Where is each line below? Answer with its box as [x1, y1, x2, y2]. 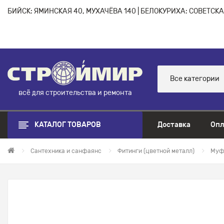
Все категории [170, 74, 219, 83]
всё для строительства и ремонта [18, 88, 132, 97]
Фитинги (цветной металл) [117, 147, 194, 154]
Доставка [157, 120, 190, 129]
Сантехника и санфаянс [30, 147, 101, 154]
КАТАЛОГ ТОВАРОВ [34, 120, 101, 129]
